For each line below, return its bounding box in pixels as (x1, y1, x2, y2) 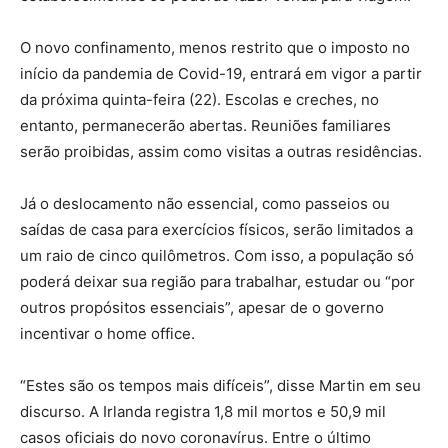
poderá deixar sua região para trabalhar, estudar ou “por (20, 272, 415, 292)
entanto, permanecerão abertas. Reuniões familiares (20, 116, 391, 136)
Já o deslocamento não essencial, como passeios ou (20, 194, 390, 214)
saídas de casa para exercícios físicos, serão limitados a (20, 220, 413, 240)
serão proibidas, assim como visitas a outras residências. (20, 142, 422, 162)
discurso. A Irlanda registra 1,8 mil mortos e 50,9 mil (20, 402, 386, 422)
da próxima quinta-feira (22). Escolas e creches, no (20, 90, 379, 110)
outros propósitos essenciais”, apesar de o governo (20, 298, 384, 318)
